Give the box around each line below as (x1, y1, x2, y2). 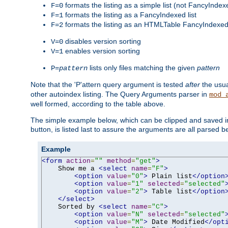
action (66, 157, 91, 165)
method (107, 157, 131, 165)
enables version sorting (63, 46, 140, 55)
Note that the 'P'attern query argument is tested (31, 80, 185, 89)
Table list (148, 187, 192, 195)
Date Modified (148, 218, 205, 226)
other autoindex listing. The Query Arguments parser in (31, 90, 209, 98)
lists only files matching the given (88, 63, 197, 72)
